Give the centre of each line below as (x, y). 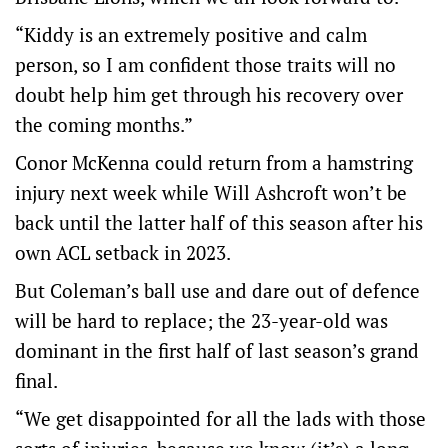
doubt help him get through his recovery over (209, 94)
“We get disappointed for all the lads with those (220, 418)
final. (36, 380)
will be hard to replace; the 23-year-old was (201, 320)
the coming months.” (104, 124)
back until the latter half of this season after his (219, 222)
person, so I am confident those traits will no (205, 64)
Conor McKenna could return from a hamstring (214, 162)
